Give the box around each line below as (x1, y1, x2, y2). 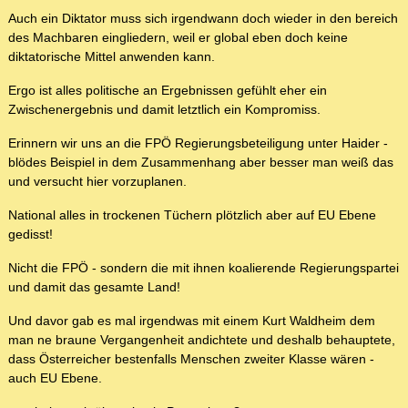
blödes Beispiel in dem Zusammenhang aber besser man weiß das (8, 155, 393, 170)
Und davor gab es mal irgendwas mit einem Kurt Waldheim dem (8, 313, 375, 329)
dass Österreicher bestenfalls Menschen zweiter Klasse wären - (8, 352, 374, 367)
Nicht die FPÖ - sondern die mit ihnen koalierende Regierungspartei (8, 260, 399, 276)
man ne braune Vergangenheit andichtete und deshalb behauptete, (8, 332, 395, 348)
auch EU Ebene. (8, 371, 102, 386)
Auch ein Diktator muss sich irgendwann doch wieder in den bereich (8, 11, 398, 26)
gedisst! (8, 227, 53, 242)
